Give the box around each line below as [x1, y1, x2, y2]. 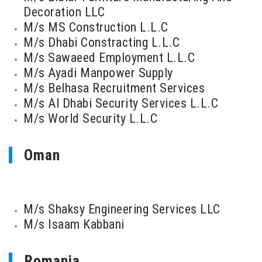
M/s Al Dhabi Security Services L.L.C [23, 96, 218, 111]
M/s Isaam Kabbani [23, 217, 125, 232]
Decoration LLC [23, 5, 105, 19]
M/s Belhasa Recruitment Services [23, 81, 205, 95]
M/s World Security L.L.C [23, 111, 157, 126]
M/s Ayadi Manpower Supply [23, 65, 173, 80]
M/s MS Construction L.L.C [23, 20, 168, 35]
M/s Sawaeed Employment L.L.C [23, 50, 195, 65]
